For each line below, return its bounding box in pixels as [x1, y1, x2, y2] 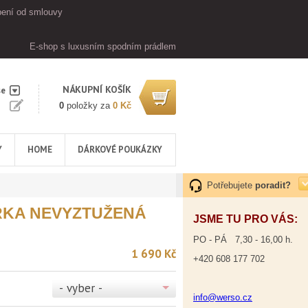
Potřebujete [207, 180, 255, 190]
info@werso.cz [193, 292, 252, 302]
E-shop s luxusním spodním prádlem [30, 41, 176, 52]
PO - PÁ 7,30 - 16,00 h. [193, 234, 293, 245]
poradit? [255, 180, 291, 190]
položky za [64, 100, 113, 111]
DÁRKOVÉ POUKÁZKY [78, 144, 162, 155]
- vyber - [59, 280, 102, 296]
